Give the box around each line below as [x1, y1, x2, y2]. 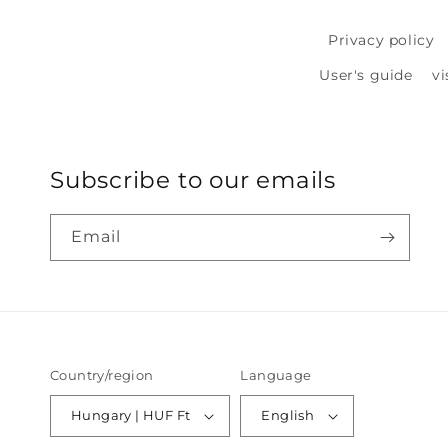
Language [240, 366, 312, 383]
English [261, 407, 315, 424]
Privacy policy [327, 30, 435, 49]
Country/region [50, 366, 154, 383]
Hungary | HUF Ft [176, 407, 191, 424]
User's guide [319, 65, 413, 84]
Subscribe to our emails [50, 164, 336, 194]
